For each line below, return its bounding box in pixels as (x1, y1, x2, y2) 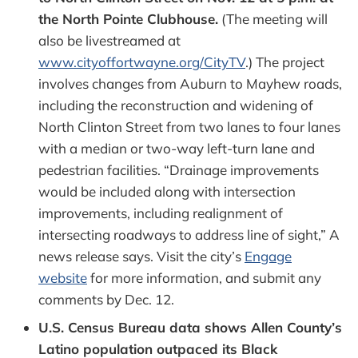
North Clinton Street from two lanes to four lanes (38, 117, 340, 135)
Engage (245, 247, 292, 265)
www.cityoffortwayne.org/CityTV (38, 53, 245, 70)
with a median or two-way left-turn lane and (38, 139, 315, 157)
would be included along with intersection (38, 182, 296, 200)
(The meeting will (218, 10, 328, 27)
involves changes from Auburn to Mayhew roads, (38, 74, 342, 92)
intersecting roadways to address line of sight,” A (38, 225, 340, 243)
